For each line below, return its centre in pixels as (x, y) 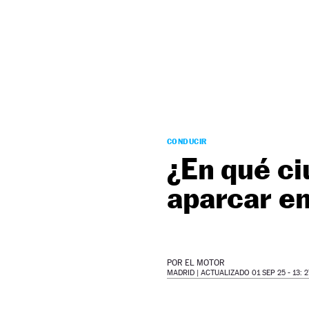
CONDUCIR (187, 141)
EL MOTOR (205, 263)
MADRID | (184, 273)
